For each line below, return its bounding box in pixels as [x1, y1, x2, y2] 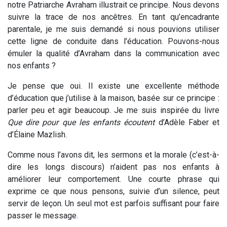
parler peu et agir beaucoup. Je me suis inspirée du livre [8, 105, 219, 115]
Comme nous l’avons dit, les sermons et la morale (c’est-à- [8, 149, 219, 160]
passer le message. [8, 210, 78, 220]
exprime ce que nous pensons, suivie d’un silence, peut [8, 186, 219, 196]
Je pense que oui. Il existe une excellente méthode [8, 81, 219, 91]
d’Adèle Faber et [155, 117, 220, 127]
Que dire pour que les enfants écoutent [8, 117, 155, 127]
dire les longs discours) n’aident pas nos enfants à [8, 162, 219, 172]
